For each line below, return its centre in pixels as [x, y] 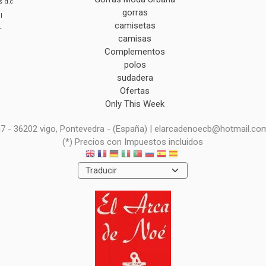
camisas [135, 39]
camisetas [135, 26]
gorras [135, 12]
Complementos [135, 52]
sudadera [135, 78]
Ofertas [135, 91]
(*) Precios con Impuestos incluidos [133, 142]
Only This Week [135, 104]
